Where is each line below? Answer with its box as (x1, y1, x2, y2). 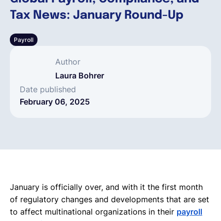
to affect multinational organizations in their (10, 206, 177, 217)
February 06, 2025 (20, 96, 90, 107)
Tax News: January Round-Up (10, 9, 184, 22)
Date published (20, 84, 76, 94)
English (28, 11, 61, 23)
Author (55, 56, 80, 67)
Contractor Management (59, 116, 152, 126)
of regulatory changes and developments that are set (10, 194, 209, 204)
